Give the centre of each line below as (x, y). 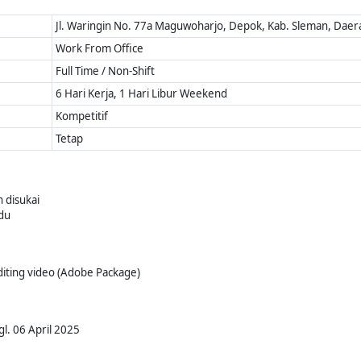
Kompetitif (82, 116)
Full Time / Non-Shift (106, 71)
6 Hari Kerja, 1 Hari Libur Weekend (142, 93)
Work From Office (100, 48)
